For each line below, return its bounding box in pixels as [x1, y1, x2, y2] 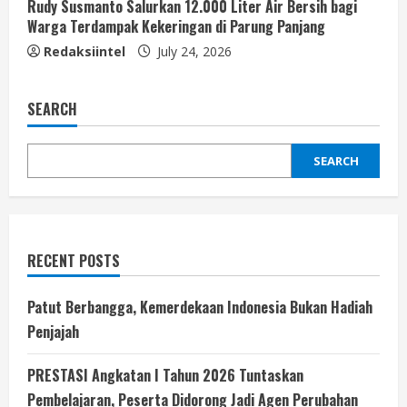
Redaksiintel [44, 43, 125, 61]
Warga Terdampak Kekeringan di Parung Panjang [27, 15, 325, 38]
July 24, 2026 [154, 43, 232, 61]
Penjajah [27, 321, 79, 343]
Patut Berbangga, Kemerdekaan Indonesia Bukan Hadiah [27, 296, 372, 319]
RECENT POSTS [27, 250, 120, 273]
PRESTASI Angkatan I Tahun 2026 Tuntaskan [27, 364, 303, 387]
